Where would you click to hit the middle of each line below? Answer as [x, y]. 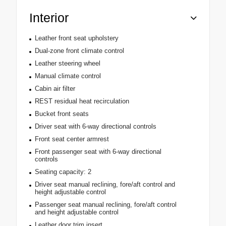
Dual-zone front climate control [79, 51]
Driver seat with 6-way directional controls [95, 127]
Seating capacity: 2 [63, 172]
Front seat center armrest [72, 139]
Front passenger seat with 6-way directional [98, 152]
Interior [49, 18]
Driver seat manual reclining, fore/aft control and [105, 185]
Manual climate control [68, 76]
